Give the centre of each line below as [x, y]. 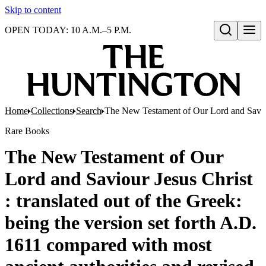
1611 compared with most [108, 245]
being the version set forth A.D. [131, 223]
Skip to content [33, 10]
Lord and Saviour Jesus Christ [129, 179]
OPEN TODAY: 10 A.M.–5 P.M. [68, 30]
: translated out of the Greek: [123, 201]
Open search [240, 42]
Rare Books [27, 131]
